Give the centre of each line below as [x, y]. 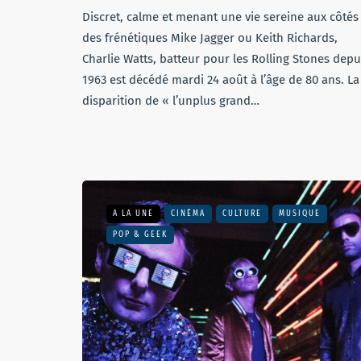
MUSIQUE [300, 214]
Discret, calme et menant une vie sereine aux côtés [220, 17]
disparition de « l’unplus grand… [171, 101]
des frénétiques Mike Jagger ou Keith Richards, [210, 38]
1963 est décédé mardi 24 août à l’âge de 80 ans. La [221, 80]
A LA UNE [133, 214]
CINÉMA [188, 214]
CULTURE [242, 214]
